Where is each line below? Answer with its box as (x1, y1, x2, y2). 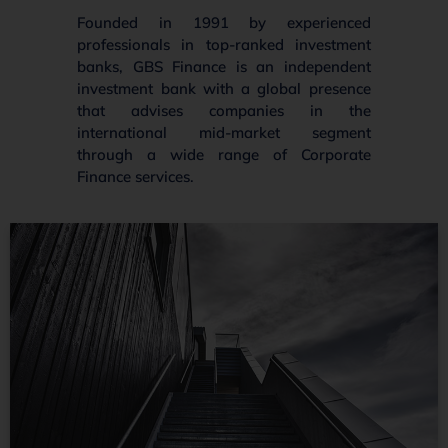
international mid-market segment (77, 123, 371, 143)
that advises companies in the (77, 101, 371, 121)
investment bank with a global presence (77, 79, 371, 99)
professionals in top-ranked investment (77, 35, 371, 55)
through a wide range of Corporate (77, 145, 371, 165)
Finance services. (77, 167, 195, 187)
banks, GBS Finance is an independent (77, 57, 371, 77)
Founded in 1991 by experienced (77, 13, 371, 33)
